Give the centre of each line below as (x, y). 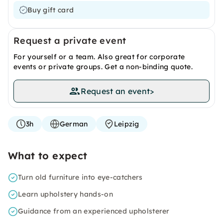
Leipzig (126, 124)
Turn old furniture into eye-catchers (80, 177)
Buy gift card (51, 10)
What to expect (48, 156)
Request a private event (70, 41)
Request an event (115, 91)
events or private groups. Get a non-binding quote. (103, 67)
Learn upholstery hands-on (65, 194)
